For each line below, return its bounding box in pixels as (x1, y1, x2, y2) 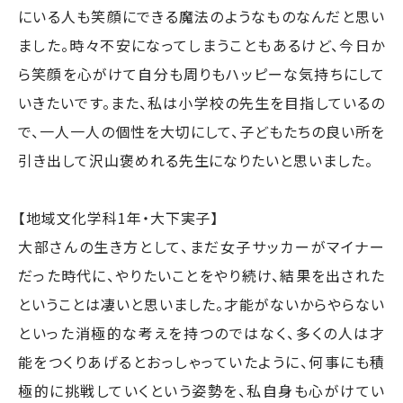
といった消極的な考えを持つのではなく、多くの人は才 (18, 322, 385, 344)
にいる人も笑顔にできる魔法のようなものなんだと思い (18, 5, 385, 27)
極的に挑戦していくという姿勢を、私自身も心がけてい (18, 380, 385, 401)
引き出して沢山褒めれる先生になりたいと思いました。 (18, 149, 373, 171)
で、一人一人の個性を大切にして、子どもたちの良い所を (18, 121, 385, 142)
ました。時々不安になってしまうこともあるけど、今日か (18, 34, 385, 56)
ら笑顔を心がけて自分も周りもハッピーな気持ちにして (18, 63, 385, 85)
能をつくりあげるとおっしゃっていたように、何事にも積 (18, 351, 385, 372)
